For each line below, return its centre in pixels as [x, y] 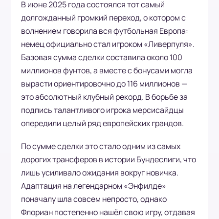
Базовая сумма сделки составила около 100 [102, 57]
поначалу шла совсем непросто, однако [94, 199]
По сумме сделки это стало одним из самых [101, 146]
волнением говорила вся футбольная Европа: [105, 31]
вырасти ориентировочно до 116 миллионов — [104, 84]
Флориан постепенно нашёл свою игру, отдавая [108, 212]
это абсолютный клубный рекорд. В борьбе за [105, 97]
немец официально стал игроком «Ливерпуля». [108, 44]
